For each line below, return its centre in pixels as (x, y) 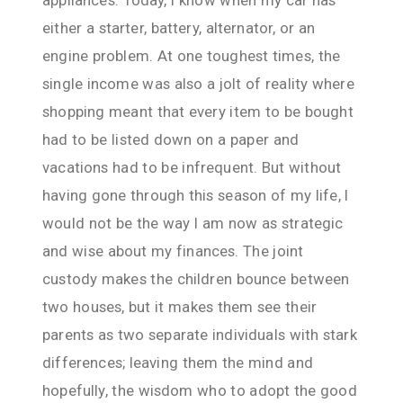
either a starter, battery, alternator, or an (179, 27)
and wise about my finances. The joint (173, 251)
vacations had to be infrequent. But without (192, 167)
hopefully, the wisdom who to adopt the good (200, 390)
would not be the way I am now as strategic (193, 223)
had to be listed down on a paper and (171, 139)
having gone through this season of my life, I (196, 195)
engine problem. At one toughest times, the (192, 55)
